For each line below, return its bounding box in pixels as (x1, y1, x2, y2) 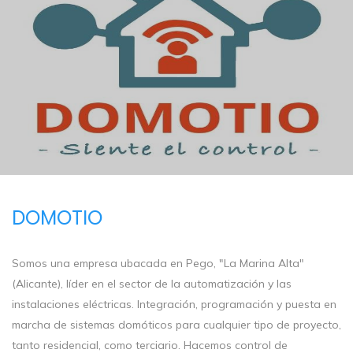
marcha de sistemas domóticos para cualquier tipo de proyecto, (12, 318, 341, 333)
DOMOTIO (12, 203, 102, 232)
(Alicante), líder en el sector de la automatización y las (12, 277, 292, 292)
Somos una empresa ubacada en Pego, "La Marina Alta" (12, 256, 304, 271)
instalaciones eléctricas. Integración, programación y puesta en (12, 297, 336, 312)
